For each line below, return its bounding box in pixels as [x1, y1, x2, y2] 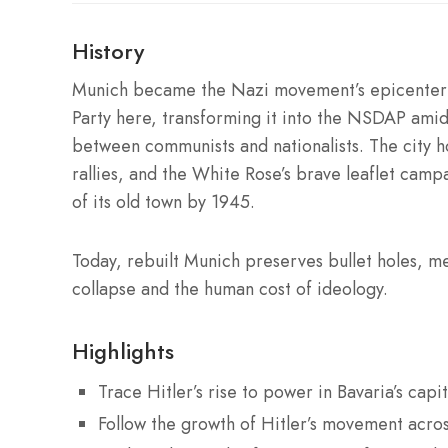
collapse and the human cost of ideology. [72, 276, 388, 303]
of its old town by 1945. [72, 189, 255, 215]
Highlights [72, 335, 174, 368]
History [72, 35, 144, 67]
